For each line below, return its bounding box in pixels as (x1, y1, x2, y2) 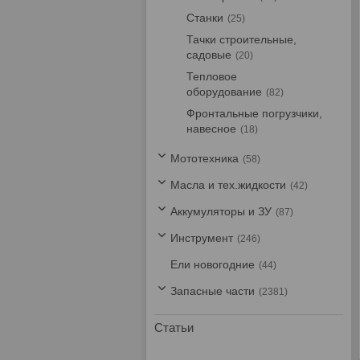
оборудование (186, 85, 262, 98)
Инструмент (170, 231, 233, 244)
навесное (186, 122, 236, 135)
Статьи (154, 321, 194, 334)
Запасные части (170, 284, 255, 297)
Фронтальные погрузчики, (186, 107, 322, 120)
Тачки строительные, (186, 33, 297, 46)
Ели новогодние (170, 258, 255, 271)
